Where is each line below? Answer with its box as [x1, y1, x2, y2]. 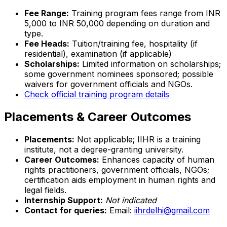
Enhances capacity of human [99, 154, 214, 165]
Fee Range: [24, 8, 69, 18]
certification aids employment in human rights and [24, 174, 215, 185]
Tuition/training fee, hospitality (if [69, 38, 198, 49]
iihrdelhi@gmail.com [134, 205, 210, 215]
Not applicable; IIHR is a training [74, 134, 201, 144]
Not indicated [105, 195, 157, 205]
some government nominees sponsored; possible [24, 68, 213, 79]
